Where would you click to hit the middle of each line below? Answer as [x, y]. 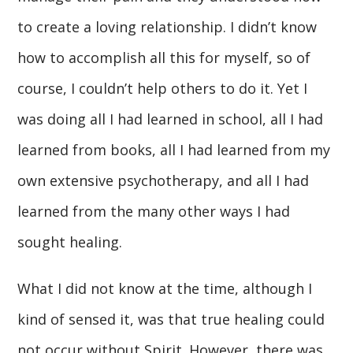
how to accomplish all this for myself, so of [164, 57]
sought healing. [70, 242]
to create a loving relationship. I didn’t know [167, 26]
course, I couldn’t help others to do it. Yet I [163, 88]
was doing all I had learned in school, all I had [171, 119]
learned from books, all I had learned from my [174, 149]
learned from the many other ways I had [154, 211]
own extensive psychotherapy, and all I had [163, 180]
